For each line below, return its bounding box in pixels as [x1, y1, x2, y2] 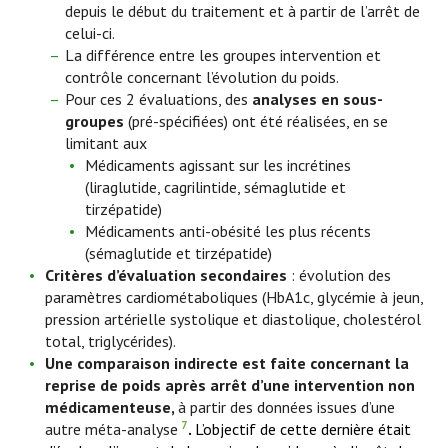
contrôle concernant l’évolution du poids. [65, 67, 339, 87]
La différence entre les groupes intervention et [65, 45, 381, 65]
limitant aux [65, 133, 147, 153]
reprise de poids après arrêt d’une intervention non [45, 375, 415, 395]
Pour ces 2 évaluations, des [65, 89, 252, 109]
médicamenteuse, [45, 397, 178, 417]
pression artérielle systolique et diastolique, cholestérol [45, 309, 421, 329]
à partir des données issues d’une [178, 397, 395, 417]
